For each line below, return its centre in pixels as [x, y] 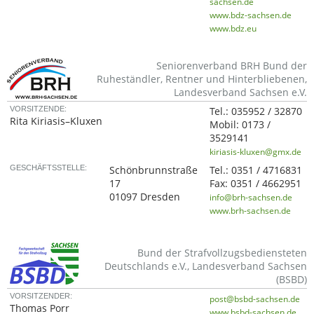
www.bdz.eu [233, 28]
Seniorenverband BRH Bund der [232, 66]
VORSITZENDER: [41, 296]
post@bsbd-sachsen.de [255, 299]
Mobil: [226, 124]
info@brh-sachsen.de [251, 197]
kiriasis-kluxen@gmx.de [256, 151]
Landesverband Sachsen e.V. [240, 92]
